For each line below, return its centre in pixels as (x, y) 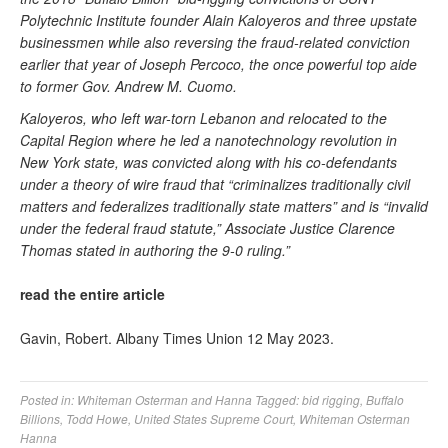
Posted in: (48, 399)
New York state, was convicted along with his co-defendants (208, 162)
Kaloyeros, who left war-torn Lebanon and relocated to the (203, 118)
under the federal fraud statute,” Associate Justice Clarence (207, 228)
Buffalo (385, 399)
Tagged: (278, 399)
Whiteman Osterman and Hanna (164, 399)
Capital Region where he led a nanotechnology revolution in (208, 140)
